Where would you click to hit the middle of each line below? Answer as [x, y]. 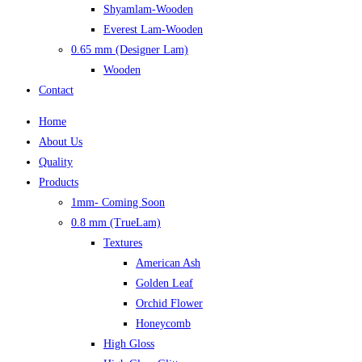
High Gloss [129, 344]
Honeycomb [163, 324]
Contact [56, 90]
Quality [56, 162]
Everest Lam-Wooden [153, 29]
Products [59, 182]
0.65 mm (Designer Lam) [130, 50]
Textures [123, 243]
